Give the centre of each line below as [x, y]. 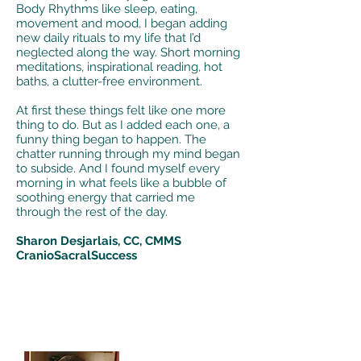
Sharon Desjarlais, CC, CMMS [99, 241]
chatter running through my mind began [128, 154]
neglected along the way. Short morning [128, 52]
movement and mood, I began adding [122, 23]
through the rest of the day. [92, 212]
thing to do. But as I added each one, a [123, 125]
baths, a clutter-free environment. [109, 81]
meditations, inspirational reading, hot [119, 67]
